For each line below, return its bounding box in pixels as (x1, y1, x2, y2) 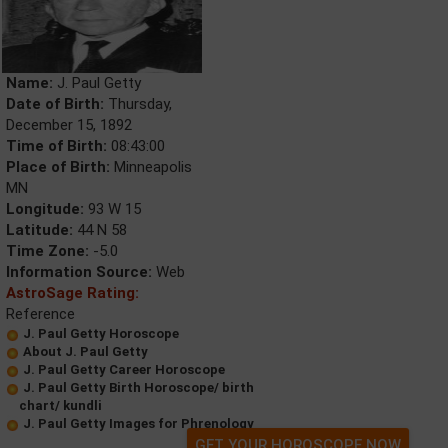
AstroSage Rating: (6, 284, 139, 302)
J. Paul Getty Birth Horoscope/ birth (23, 380, 254, 395)
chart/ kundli (19, 398, 102, 413)
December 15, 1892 (6, 116, 132, 134)
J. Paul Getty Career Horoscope (23, 362, 225, 377)
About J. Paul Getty (23, 344, 148, 359)
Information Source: (6, 263, 152, 281)
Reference (6, 305, 75, 323)
